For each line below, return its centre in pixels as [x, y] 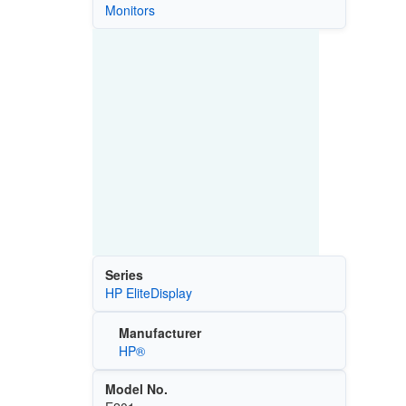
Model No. [136, 389]
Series [124, 274]
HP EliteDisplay [148, 292]
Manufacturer [159, 333]
